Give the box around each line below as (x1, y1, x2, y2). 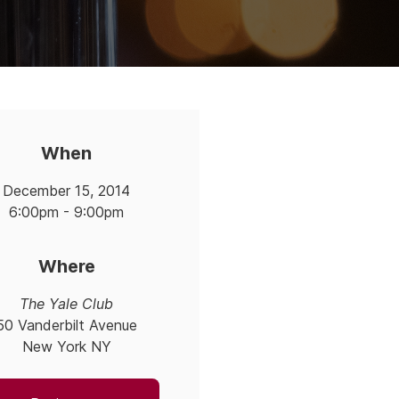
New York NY (21, 337, 111, 355)
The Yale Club (20, 294, 114, 313)
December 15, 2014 (3, 181, 131, 199)
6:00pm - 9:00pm (9, 202, 125, 221)
